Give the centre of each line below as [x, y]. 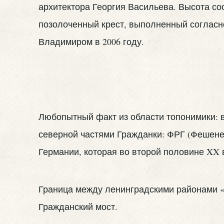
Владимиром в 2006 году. [91, 42]
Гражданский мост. [78, 207]
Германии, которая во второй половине [122, 152]
